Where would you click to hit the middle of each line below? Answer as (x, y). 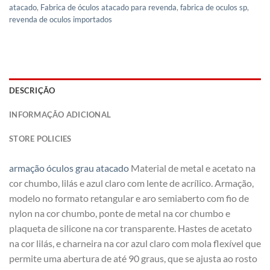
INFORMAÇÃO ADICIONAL (60, 114)
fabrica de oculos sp (214, 7)
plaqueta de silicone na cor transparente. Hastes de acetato (130, 228)
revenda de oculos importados (61, 19)
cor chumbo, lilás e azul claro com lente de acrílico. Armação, (131, 183)
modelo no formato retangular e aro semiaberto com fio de (129, 198)
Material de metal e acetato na (192, 168)
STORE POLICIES (40, 138)
